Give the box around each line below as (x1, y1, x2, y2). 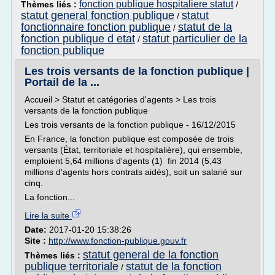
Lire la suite (25, 211, 72, 220)
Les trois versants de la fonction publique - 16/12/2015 (25, 120, 236, 130)
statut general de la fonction (83, 249, 219, 261)
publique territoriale (25, 260, 118, 273)
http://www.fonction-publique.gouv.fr (48, 236, 187, 246)
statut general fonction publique (21, 9, 174, 21)
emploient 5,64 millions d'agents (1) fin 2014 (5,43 (25, 156, 222, 166)
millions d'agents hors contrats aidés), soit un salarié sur (25, 167, 242, 177)
